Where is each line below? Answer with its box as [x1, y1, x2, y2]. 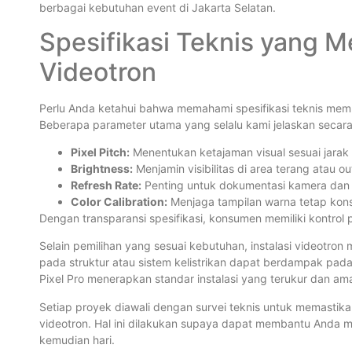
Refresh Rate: [71, 178, 141, 192]
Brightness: [71, 162, 133, 176]
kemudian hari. [39, 332, 115, 346]
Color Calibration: [71, 195, 167, 209]
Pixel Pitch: [71, 145, 130, 159]
